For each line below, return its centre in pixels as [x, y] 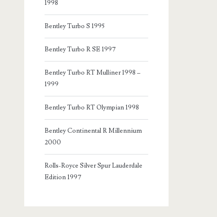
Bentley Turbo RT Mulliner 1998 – [93, 73]
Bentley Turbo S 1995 [75, 26]
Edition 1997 [63, 178]
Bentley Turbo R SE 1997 [80, 50]
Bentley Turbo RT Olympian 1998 [92, 108]
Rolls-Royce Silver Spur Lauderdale [94, 166]
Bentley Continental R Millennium [93, 131]
